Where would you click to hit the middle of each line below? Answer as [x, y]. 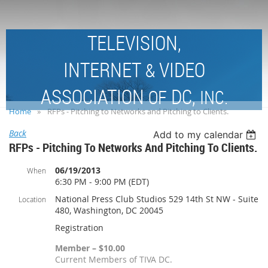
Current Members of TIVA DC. [114, 260]
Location [32, 200]
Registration [79, 228]
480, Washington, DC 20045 [109, 211]
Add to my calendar [198, 135]
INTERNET [104, 70]
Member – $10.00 [90, 248]
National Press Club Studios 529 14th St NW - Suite [157, 199]
